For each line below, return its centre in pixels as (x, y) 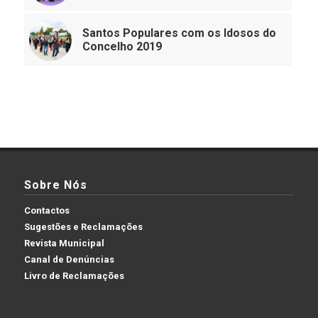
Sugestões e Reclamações (83, 226)
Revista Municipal (64, 243)
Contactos (46, 210)
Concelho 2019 (122, 47)
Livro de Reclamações (74, 275)
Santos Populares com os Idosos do (179, 33)
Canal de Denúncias (69, 259)
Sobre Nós (55, 185)
